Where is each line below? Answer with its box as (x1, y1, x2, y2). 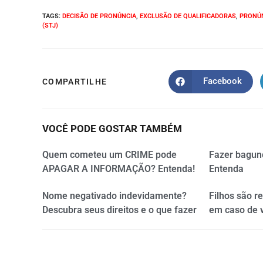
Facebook (203, 76, 242, 87)
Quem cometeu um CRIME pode (42, 149, 177, 160)
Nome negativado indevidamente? (42, 190, 187, 201)
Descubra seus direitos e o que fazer (42, 204, 197, 215)
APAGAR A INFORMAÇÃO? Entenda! (42, 163, 195, 174)
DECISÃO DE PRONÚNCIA (62, 12, 136, 20)
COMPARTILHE (42, 76, 107, 86)
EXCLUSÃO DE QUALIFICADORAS (140, 12, 236, 20)
